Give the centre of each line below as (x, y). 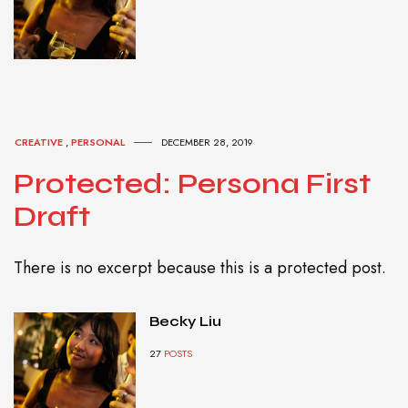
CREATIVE (39, 143)
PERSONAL (98, 143)
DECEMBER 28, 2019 (207, 143)
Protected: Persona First (192, 184)
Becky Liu (185, 321)
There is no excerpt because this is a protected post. (200, 268)
